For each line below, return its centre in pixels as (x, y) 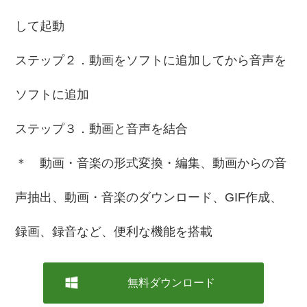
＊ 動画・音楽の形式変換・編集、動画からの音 (151, 163)
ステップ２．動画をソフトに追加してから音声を (151, 60)
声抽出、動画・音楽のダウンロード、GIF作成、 (149, 197)
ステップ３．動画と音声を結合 (102, 129)
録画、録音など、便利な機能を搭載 (114, 232)
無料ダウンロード (171, 283)
